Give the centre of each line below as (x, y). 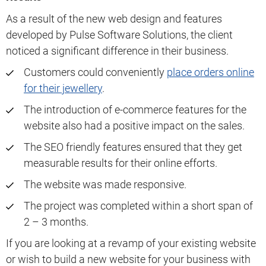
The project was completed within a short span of (138, 206)
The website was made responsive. (105, 185)
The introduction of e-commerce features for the (135, 110)
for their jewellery (63, 88)
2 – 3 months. (56, 222)
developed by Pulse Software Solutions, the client (119, 35)
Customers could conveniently (95, 72)
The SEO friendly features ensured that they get (133, 147)
